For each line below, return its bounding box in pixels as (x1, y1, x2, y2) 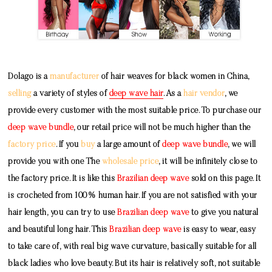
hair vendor (183, 90, 225, 99)
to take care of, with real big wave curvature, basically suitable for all (8, 243, 257, 252)
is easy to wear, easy (181, 226, 256, 235)
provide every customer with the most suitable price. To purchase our (8, 107, 262, 116)
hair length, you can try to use (8, 209, 118, 218)
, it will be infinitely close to (158, 158, 258, 167)
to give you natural (189, 209, 259, 218)
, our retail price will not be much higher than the (73, 124, 251, 133)
